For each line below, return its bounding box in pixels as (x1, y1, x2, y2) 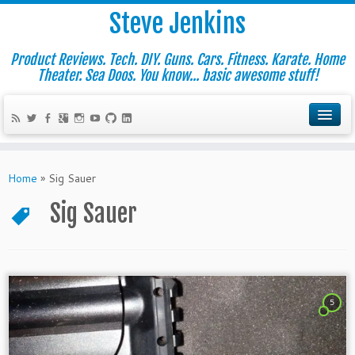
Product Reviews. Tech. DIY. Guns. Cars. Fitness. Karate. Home (10, 51, 345, 68)
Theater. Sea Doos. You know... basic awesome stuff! (36, 67, 319, 84)
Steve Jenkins (109, 8, 246, 40)
